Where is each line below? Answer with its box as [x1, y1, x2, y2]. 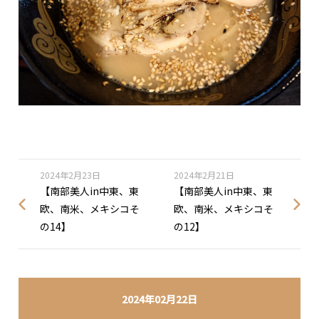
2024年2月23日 [40, 169, 101, 182]
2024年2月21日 [173, 169, 234, 182]
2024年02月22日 [122, 291, 197, 306]
